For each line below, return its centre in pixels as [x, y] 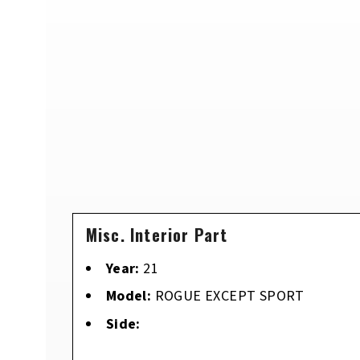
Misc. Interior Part [157, 234]
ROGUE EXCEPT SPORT [229, 297]
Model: [129, 297]
